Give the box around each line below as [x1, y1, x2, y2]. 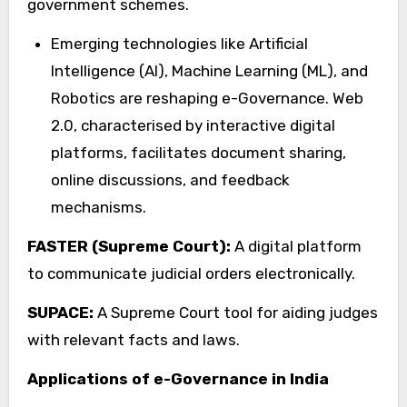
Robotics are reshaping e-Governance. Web [50, 88, 363, 107]
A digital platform [230, 236, 362, 255]
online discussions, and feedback [50, 170, 290, 189]
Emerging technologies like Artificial [50, 34, 308, 53]
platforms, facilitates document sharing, [50, 143, 346, 162]
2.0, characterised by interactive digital [50, 115, 335, 134]
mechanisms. [50, 197, 146, 216]
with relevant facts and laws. [26, 330, 240, 349]
